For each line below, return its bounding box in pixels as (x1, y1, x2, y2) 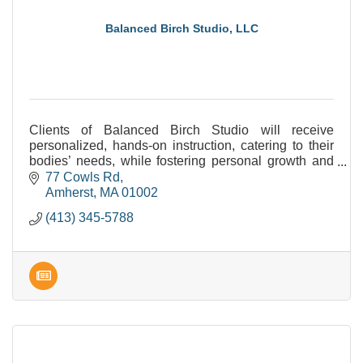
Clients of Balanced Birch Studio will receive (29, 123, 334, 137)
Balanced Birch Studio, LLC (105, 22, 258, 35)
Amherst (45, 185, 93, 199)
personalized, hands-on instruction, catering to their (29, 139, 334, 152)
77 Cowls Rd (45, 169, 120, 184)
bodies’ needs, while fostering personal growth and (29, 154, 334, 168)
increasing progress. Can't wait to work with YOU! (29, 169, 312, 183)
